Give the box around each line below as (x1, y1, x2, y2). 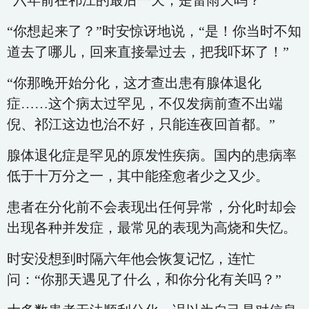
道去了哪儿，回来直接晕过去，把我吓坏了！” (7, 44, 289, 59)
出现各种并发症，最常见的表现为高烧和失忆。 (7, 220, 297, 235)
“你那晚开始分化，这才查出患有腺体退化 (7, 75, 261, 90)
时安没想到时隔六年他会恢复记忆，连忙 (7, 251, 255, 266)
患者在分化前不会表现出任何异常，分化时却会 (7, 199, 297, 215)
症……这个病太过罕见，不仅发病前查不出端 (7, 96, 283, 111)
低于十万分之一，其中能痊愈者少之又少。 (7, 168, 269, 183)
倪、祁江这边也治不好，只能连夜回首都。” (7, 117, 275, 132)
